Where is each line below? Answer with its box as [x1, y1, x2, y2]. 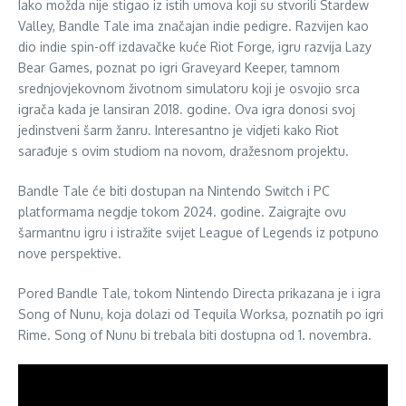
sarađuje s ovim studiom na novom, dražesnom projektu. [18, 142, 349, 159]
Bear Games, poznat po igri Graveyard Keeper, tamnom [18, 59, 340, 75]
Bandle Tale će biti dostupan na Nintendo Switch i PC [18, 182, 330, 198]
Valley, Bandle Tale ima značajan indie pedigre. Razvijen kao [18, 17, 369, 34]
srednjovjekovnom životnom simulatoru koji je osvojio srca [18, 80, 360, 96]
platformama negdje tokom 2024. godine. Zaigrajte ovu [18, 203, 346, 219]
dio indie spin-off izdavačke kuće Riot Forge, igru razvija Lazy [18, 38, 372, 54]
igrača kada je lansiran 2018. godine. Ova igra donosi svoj [18, 101, 355, 117]
